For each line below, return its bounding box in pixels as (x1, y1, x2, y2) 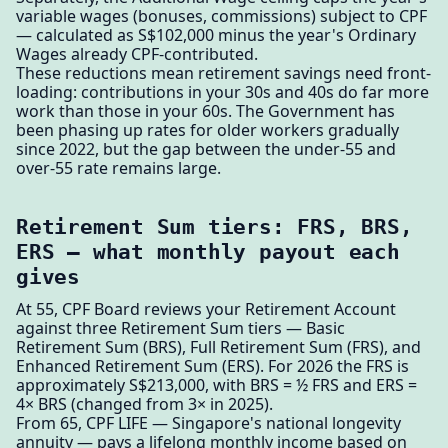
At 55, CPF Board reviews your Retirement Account (16, 298, 396, 321)
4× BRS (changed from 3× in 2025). (16, 393, 273, 416)
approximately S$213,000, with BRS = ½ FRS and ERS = (16, 374, 417, 397)
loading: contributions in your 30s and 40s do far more (16, 80, 429, 103)
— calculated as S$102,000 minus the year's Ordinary (16, 23, 416, 46)
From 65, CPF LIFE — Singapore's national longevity (16, 412, 401, 435)
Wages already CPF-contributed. (16, 42, 258, 65)
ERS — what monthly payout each (16, 238, 400, 264)
